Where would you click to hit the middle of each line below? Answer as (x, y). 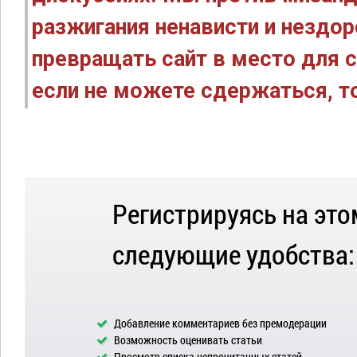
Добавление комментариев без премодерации (219, 323)
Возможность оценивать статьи (187, 340)
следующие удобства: (233, 254)
